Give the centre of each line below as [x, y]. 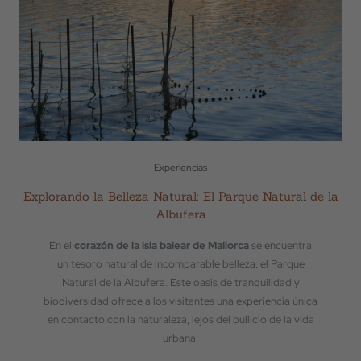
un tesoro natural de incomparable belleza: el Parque [180, 264]
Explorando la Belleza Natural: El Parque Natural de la [180, 196]
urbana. [180, 338]
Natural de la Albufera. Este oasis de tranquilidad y [180, 282]
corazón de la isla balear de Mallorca [162, 245]
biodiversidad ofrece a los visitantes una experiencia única [180, 301]
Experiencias [180, 168]
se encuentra [280, 245]
